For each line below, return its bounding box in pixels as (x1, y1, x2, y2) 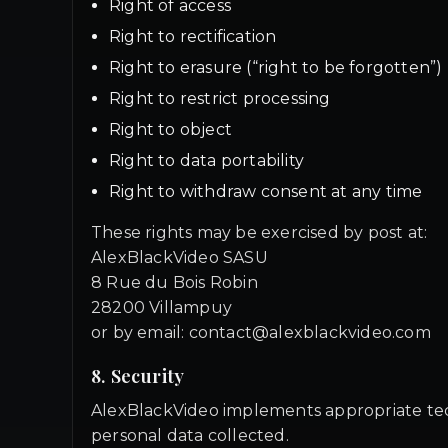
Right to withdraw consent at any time (109, 182, 423, 201)
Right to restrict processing (109, 89, 331, 108)
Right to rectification (109, 27, 277, 46)
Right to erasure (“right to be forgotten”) (109, 58, 443, 77)
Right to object (109, 120, 232, 139)
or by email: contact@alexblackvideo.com (91, 323, 431, 342)
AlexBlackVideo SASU (91, 248, 268, 267)
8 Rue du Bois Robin (91, 273, 258, 292)
